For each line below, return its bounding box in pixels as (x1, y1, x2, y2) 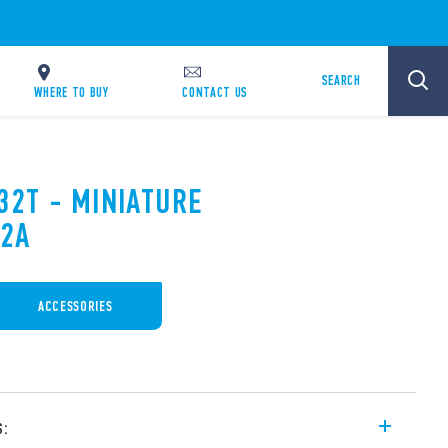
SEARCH (321, 72, 361, 89)
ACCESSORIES (38, 297, 113, 315)
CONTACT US (182, 83, 249, 101)
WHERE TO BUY (33, 83, 109, 101)
